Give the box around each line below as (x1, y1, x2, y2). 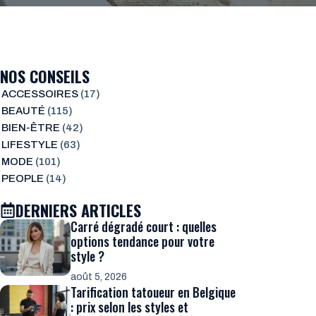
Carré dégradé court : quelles (71, 217, 217, 236)
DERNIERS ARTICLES (16, 198, 141, 221)
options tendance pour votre (71, 231, 214, 250)
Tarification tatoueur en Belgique (71, 282, 236, 301)
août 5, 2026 (71, 271, 127, 282)
